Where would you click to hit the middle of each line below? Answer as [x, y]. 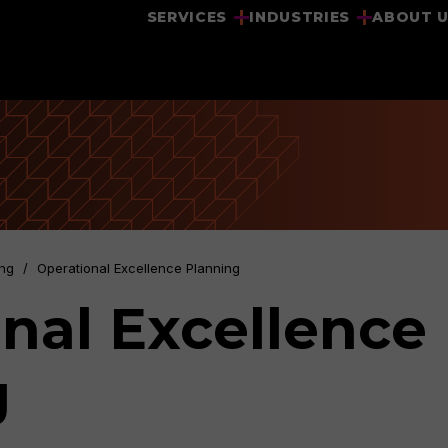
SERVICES [187, 17]
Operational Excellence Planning [138, 268]
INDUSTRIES [300, 17]
